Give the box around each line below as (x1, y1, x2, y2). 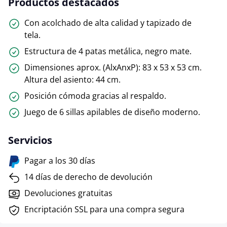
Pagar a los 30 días (24, 155, 95, 166)
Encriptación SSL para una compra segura (24, 204, 184, 215)
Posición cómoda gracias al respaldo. (24, 90, 166, 101)
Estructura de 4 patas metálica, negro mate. (24, 46, 192, 57)
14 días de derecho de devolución (24, 171, 153, 182)
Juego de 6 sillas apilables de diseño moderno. (24, 106, 200, 118)
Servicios (8, 133, 52, 147)
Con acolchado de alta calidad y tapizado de (24, 17, 192, 28)
